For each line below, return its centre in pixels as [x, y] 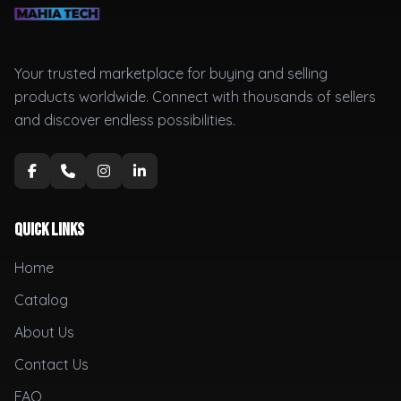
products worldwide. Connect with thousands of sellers [195, 97]
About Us [44, 332]
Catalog [41, 300]
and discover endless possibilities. [125, 120]
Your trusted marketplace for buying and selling [171, 73]
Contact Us [51, 364]
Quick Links [49, 230]
